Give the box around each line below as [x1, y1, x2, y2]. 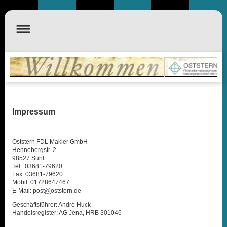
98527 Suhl [12, 155, 44, 162]
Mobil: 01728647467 [12, 179, 69, 186]
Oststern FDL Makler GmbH [12, 138, 88, 146]
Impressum [12, 107, 55, 117]
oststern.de [50, 187, 81, 195]
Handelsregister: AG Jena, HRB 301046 [12, 209, 122, 217]
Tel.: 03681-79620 [12, 163, 62, 170]
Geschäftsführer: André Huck [12, 201, 91, 209]
